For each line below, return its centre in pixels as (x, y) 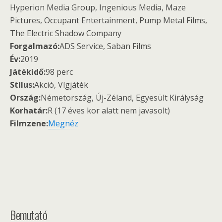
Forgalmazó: (35, 46)
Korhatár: (29, 111)
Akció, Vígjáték (61, 85)
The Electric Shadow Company (66, 33)
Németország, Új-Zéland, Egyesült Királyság (122, 98)
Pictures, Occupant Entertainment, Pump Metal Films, (109, 20)
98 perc (59, 72)
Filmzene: (29, 123)
